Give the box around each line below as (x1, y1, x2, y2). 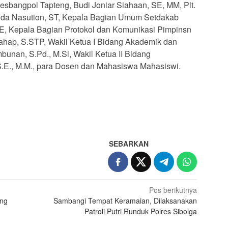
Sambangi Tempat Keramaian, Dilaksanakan (53, 195, 197, 206)
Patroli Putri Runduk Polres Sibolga (84, 206, 197, 216)
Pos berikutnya (149, 184, 197, 195)
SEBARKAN (109, 138, 149, 149)
